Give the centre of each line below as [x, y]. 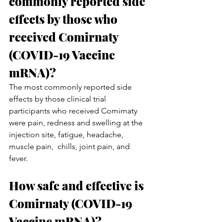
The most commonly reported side [71, 87]
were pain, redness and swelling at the [77, 122]
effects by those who [64, 19]
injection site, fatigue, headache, [67, 134]
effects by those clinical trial [58, 99]
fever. [18, 158]
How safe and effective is [78, 185]
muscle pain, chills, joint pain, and [70, 146]
